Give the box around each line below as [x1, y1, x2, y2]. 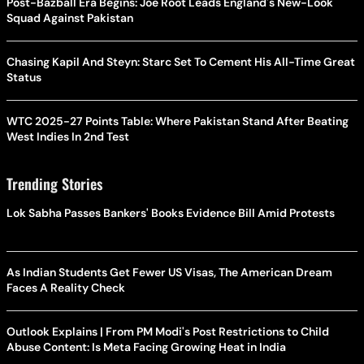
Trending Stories [6, 173, 102, 195]
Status [6, 70, 41, 85]
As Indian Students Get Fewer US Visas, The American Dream [6, 265, 332, 280]
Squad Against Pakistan [6, 11, 133, 26]
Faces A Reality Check [6, 280, 125, 296]
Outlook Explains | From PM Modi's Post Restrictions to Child [6, 324, 329, 340]
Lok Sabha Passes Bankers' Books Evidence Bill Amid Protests [6, 206, 335, 221]
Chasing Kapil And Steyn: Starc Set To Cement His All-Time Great [6, 54, 356, 70]
